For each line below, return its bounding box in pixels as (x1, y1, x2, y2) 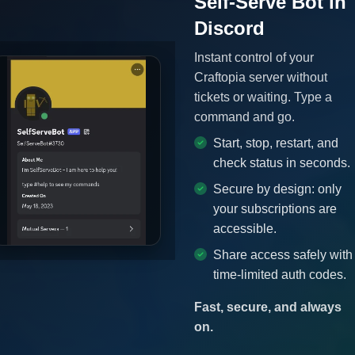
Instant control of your (194, 50, 315, 64)
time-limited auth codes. (213, 267, 347, 281)
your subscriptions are (213, 201, 338, 216)
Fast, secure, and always (194, 300, 342, 314)
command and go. (194, 109, 296, 124)
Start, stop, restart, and (213, 136, 339, 150)
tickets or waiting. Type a (194, 90, 333, 104)
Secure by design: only (213, 181, 342, 196)
